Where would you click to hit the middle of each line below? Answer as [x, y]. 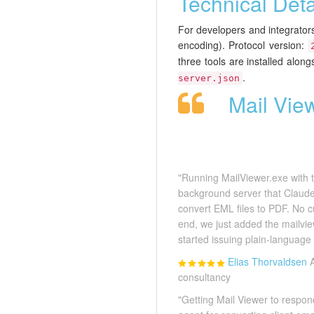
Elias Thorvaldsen [267, 262]
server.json [209, 78]
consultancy [204, 277]
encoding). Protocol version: [243, 45]
